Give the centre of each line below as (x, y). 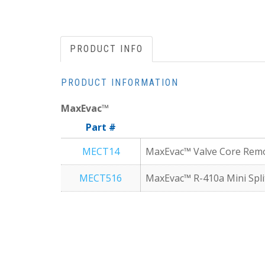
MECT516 (101, 178)
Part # (101, 127)
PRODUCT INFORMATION (120, 83)
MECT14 (101, 152)
